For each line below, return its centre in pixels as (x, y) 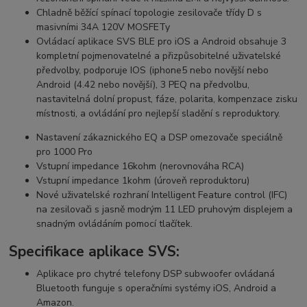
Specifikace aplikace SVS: (95, 252)
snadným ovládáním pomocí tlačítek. (115, 223)
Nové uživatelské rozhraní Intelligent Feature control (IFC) (162, 195)
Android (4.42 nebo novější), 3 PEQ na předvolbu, (143, 84)
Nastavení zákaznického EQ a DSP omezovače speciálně (160, 137)
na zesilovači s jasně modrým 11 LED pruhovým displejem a (165, 209)
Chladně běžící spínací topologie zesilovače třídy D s (149, 12)
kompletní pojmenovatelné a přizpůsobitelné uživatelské (159, 56)
